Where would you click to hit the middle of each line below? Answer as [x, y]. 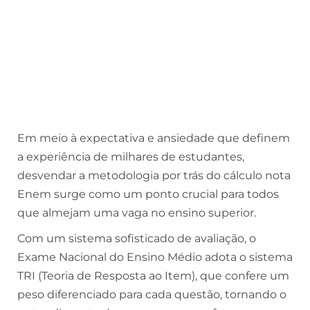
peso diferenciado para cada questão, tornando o [152, 294]
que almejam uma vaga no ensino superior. [137, 213]
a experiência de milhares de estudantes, [131, 157]
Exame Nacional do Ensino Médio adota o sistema [155, 257]
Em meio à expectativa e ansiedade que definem [154, 138]
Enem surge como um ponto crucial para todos [148, 194]
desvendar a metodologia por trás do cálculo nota [154, 175]
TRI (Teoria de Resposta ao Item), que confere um [153, 276]
